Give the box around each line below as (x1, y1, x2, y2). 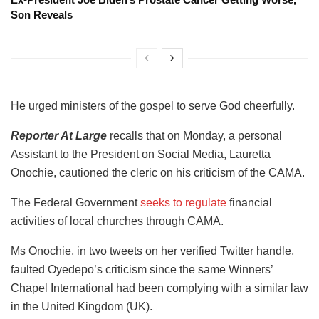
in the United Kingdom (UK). (11, 300, 152, 313)
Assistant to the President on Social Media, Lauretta (11, 147, 271, 160)
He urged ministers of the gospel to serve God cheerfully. (11, 99, 295, 112)
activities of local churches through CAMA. (11, 214, 224, 227)
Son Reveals (11, 8, 73, 21)
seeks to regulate (140, 196, 226, 209)
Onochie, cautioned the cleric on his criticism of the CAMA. (11, 166, 305, 179)
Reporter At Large (11, 129, 107, 142)
